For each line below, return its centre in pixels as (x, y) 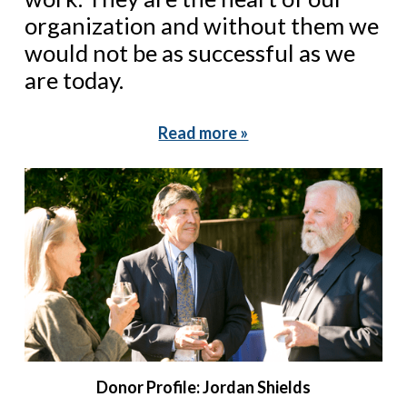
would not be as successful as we (189, 52)
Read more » (203, 132)
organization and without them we (201, 25)
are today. (74, 79)
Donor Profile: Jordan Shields (203, 387)
